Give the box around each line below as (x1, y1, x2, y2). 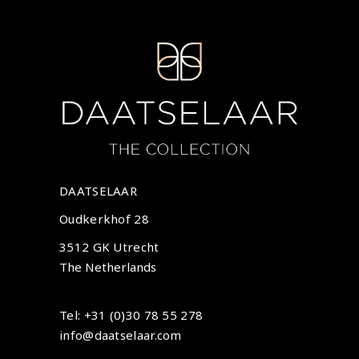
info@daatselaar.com (59, 327, 182, 344)
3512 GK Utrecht (59, 239, 159, 256)
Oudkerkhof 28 (59, 211, 149, 228)
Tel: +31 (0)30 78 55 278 (59, 307, 204, 324)
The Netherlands (59, 259, 156, 276)
